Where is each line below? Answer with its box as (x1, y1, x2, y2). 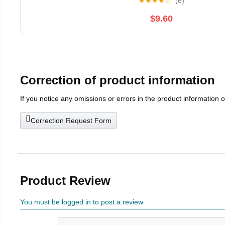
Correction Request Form (31, 116, 111, 125)
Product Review (20, 173, 110, 187)
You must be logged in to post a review (20, 197, 143, 206)
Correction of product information (20, 73, 215, 87)
